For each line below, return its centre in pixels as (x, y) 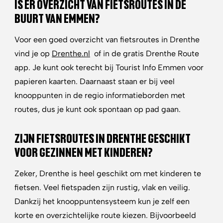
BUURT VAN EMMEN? (57, 18)
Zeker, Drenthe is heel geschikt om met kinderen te (108, 173)
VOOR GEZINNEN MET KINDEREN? (84, 152)
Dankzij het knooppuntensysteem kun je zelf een (102, 201)
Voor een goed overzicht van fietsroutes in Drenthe (107, 40)
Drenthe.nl (71, 54)
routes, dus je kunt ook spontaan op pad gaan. (98, 109)
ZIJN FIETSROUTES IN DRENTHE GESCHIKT (103, 138)
